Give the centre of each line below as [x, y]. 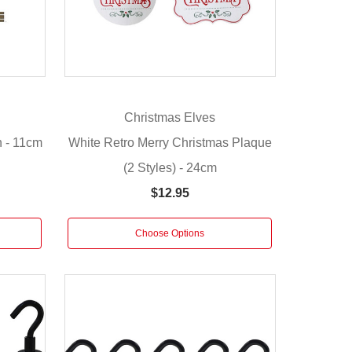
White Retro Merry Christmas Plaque [170, 142]
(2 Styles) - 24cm [170, 167]
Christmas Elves [170, 118]
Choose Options [170, 233]
